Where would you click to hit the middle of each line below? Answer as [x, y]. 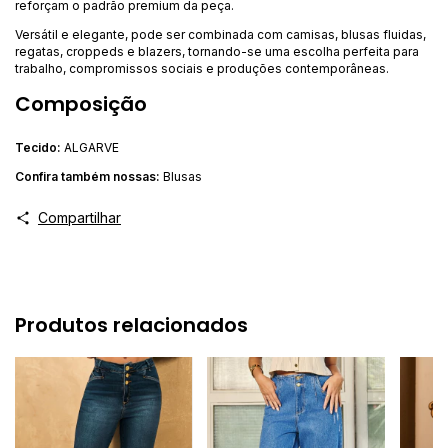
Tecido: [38, 147]
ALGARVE [90, 147]
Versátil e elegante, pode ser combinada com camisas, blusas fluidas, [220, 34]
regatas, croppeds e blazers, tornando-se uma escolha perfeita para [217, 51]
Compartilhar [79, 217]
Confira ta [43, 176]
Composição [81, 103]
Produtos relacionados [131, 325]
